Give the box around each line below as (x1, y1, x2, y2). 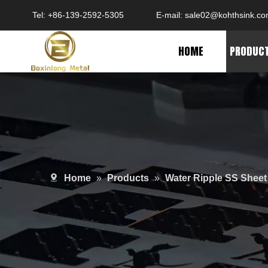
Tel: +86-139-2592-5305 (30, 10, 129, 20)
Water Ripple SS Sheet (165, 173, 267, 183)
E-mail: (156, 10, 185, 20)
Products (107, 173, 149, 183)
